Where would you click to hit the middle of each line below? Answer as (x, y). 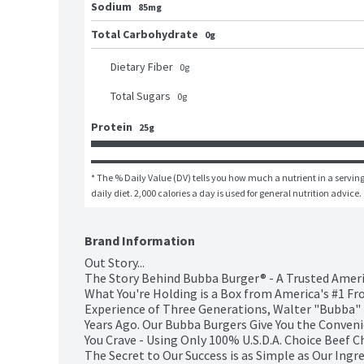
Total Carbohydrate (145, 35)
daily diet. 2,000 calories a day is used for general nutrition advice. (226, 193)
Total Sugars (141, 96)
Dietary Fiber (142, 67)
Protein (112, 127)
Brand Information (140, 241)
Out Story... (115, 263)
